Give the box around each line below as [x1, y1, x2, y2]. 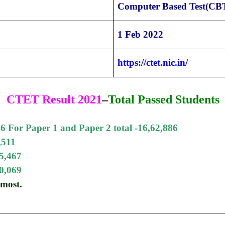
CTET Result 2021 [7, 93, 102, 106]
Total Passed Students [108, 93, 219, 106]
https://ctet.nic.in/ [118, 57, 188, 68]
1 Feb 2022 [118, 29, 163, 40]
